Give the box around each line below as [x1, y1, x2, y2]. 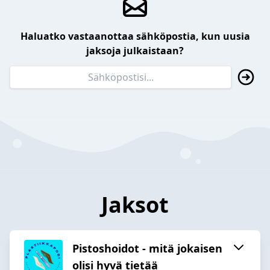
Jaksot [101, 189, 169, 219]
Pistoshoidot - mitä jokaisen [72, 240, 222, 256]
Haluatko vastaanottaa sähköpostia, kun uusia [20, 30, 250, 43]
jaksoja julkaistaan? [86, 44, 184, 58]
